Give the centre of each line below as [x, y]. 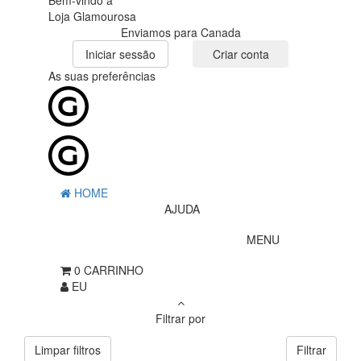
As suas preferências [102, 76]
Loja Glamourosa [92, 17]
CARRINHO [114, 270]
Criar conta [241, 54]
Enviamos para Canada [180, 33]
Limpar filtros [68, 350]
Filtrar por [180, 319]
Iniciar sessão [120, 54]
